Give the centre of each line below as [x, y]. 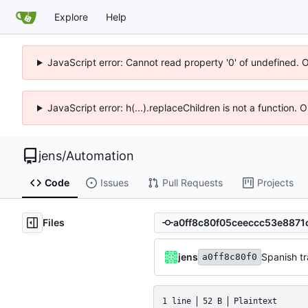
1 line [177, 301]
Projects [275, 183]
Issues [114, 183]
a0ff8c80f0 [230, 256]
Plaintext [255, 301]
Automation [100, 156]
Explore [71, 16]
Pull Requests [192, 183]
